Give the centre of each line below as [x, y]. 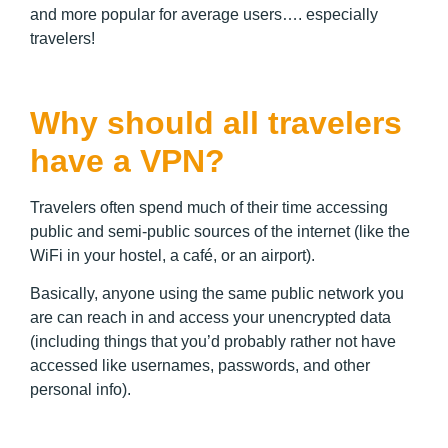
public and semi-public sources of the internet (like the [220, 231]
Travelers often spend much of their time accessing [209, 207]
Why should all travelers [216, 122]
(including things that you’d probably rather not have [213, 342]
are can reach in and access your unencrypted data [210, 318]
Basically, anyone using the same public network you [217, 294]
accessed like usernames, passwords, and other [200, 366]
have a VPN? [127, 160]
